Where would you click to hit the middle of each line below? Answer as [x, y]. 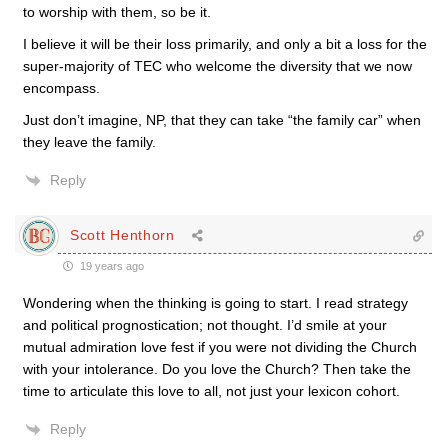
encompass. [61, 87]
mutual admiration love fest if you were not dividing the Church [220, 346]
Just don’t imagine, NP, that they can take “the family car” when [222, 119]
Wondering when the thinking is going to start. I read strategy [215, 302]
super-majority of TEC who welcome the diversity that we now [217, 65]
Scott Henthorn [122, 235]
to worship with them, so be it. [117, 11]
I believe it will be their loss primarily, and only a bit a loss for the [225, 43]
